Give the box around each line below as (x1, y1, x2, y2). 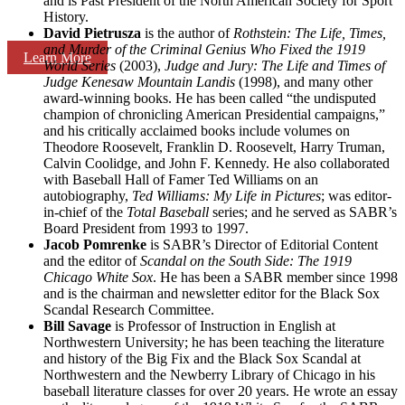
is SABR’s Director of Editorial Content (150, 236, 378, 252)
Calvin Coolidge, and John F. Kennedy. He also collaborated (43, 155, 390, 171)
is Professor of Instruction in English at (111, 317, 335, 334)
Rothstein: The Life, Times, (233, 24, 386, 41)
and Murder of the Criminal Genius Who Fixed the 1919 (43, 41, 365, 57)
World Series (43, 57, 116, 73)
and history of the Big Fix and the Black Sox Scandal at (43, 350, 361, 366)
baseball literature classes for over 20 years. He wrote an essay (43, 382, 398, 399)
